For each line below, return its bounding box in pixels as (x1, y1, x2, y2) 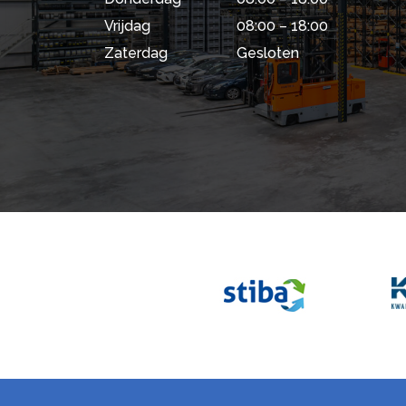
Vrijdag (104, 16, 150, 34)
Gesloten (237, 43, 299, 62)
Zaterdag (104, 43, 168, 62)
